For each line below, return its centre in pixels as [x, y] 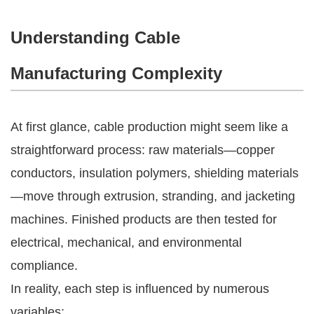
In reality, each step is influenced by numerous [140, 288]
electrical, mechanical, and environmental [126, 242]
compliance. [44, 265]
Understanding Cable [95, 37]
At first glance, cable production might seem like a [149, 127]
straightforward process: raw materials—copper [143, 150]
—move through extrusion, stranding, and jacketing [153, 196]
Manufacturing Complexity [116, 73]
